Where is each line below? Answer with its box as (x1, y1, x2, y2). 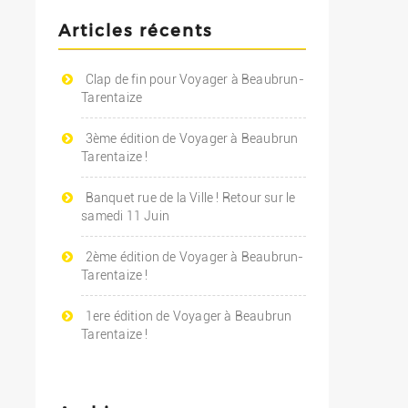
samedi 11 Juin (81, 209, 170, 224)
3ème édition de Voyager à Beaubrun (85, 131, 299, 147)
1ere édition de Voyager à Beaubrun (85, 309, 292, 324)
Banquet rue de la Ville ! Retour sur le (85, 190, 296, 206)
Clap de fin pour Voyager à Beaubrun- (85, 72, 304, 87)
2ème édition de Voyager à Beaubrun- (85, 250, 304, 265)
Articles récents (58, 19, 213, 39)
